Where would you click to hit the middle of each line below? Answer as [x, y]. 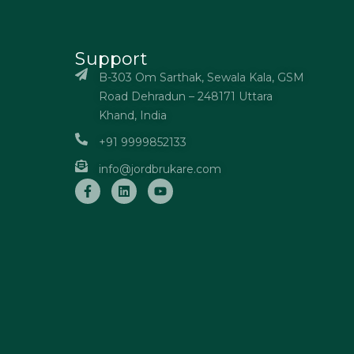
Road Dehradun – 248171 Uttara [186, 96]
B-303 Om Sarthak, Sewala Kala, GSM [202, 77]
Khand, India [133, 115]
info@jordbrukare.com [160, 169]
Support [111, 59]
